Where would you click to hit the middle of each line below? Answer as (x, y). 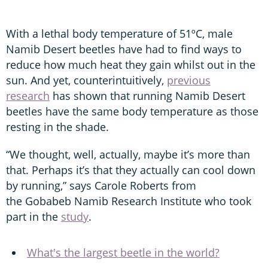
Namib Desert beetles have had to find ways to (124, 49)
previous (189, 80)
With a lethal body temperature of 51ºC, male (119, 33)
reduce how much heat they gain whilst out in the (131, 64)
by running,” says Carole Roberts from (101, 185)
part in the (33, 216)
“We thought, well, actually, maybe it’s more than (128, 154)
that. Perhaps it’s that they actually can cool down (131, 170)
